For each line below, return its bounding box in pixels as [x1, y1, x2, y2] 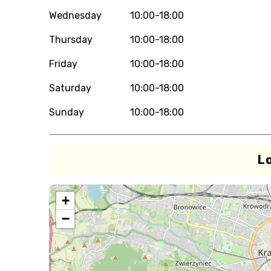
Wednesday [48, 10, 102, 21]
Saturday [48, 82, 91, 94]
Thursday [48, 34, 93, 45]
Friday [48, 58, 77, 70]
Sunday [48, 106, 84, 118]
